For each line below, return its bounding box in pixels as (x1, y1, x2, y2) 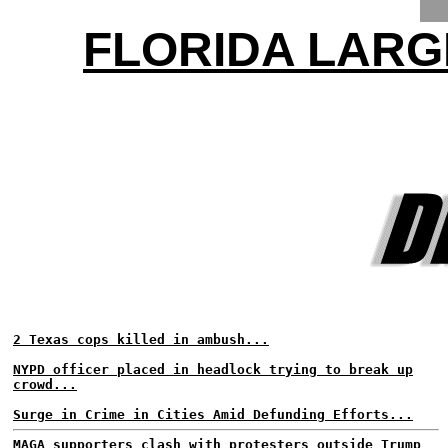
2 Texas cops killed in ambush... (13, 332, 269, 347)
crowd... (13, 377, 77, 392)
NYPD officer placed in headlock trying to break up (13, 362, 413, 377)
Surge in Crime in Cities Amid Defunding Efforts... (13, 407, 413, 422)
